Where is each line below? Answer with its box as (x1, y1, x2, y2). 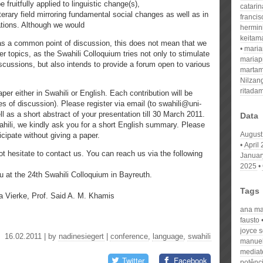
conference (110, 232, 148, 241)
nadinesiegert (59, 232, 104, 241)
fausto (240, 216, 259, 224)
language (153, 232, 183, 241)
